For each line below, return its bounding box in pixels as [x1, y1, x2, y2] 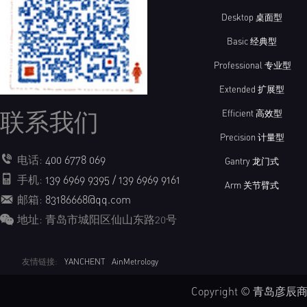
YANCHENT [64, 256, 105, 267]
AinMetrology [112, 256, 158, 267]
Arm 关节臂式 [225, 180, 280, 191]
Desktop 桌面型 [221, 12, 283, 23]
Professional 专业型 [214, 60, 292, 71]
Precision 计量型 [219, 132, 284, 143]
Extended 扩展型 [219, 84, 285, 95]
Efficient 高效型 [221, 108, 282, 119]
